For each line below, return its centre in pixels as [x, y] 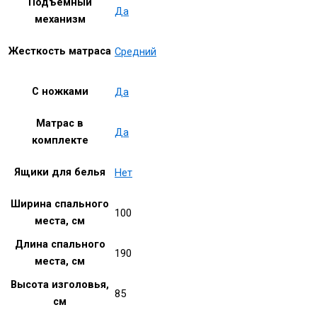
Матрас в [60, 123]
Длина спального [60, 244]
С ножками [60, 92]
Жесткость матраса [60, 51]
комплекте [60, 140]
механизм [60, 19]
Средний [136, 51]
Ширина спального [60, 204]
